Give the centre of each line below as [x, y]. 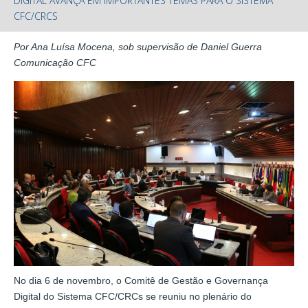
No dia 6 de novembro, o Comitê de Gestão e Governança [141, 280]
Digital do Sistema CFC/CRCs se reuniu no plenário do [133, 296]
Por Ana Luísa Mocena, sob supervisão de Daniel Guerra [138, 46]
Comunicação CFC [55, 62]
